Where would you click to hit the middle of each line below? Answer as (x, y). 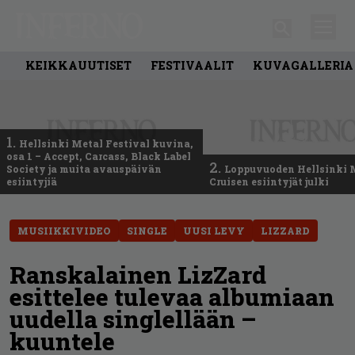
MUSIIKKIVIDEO (64, 230)
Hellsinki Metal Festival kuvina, (106, 143)
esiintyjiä (32, 181)
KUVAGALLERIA (303, 65)
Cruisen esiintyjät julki (269, 181)
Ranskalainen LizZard (138, 274)
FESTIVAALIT (192, 65)
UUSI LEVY (214, 230)
